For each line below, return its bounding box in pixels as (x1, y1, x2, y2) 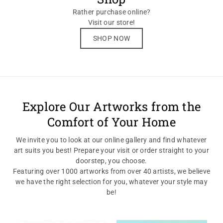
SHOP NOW (93, 34, 130, 42)
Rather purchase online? (72, 8, 151, 16)
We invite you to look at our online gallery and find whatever (16, 136, 207, 144)
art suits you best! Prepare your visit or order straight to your (13, 146, 210, 154)
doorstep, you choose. (76, 157, 147, 165)
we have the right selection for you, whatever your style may (15, 178, 208, 186)
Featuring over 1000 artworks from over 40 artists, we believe (12, 167, 211, 175)
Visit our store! (88, 18, 135, 26)
